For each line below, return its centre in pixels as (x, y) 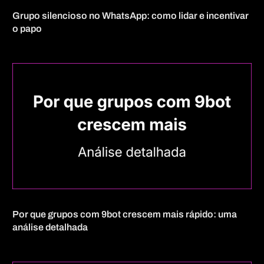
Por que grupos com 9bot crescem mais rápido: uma (125, 214)
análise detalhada (50, 227)
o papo (27, 29)
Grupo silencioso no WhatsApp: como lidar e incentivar (131, 16)
